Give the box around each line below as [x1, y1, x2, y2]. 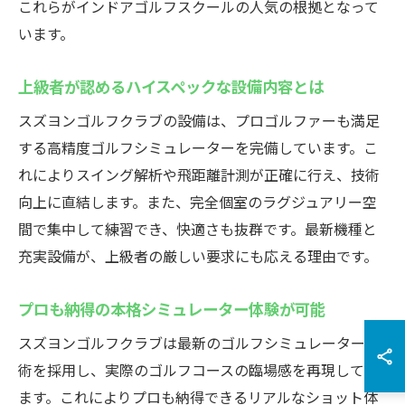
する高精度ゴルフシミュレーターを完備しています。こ [18, 137, 378, 158]
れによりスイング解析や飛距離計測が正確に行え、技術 [18, 164, 380, 185]
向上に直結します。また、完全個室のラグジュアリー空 [18, 191, 377, 212]
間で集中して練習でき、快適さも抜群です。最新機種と [18, 218, 377, 240]
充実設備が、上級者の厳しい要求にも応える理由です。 [18, 245, 378, 267]
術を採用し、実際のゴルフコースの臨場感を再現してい [18, 359, 379, 381]
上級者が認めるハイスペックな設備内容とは [18, 74, 324, 98]
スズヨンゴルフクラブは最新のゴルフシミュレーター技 [18, 332, 380, 353]
